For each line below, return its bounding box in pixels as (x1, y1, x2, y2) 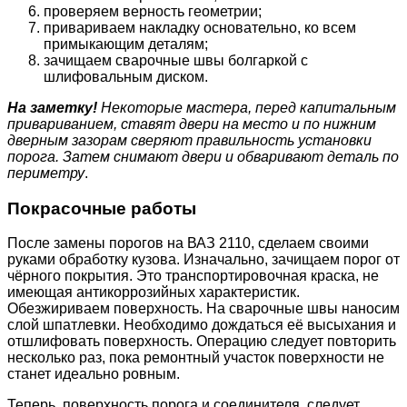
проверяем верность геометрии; (44, 4, 262, 19)
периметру (7, 165, 84, 181)
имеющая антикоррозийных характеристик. (7, 284, 300, 301)
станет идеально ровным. (7, 366, 180, 382)
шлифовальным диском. (44, 69, 208, 84)
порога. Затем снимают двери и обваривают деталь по (7, 149, 399, 164)
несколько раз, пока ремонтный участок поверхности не (7, 350, 384, 366)
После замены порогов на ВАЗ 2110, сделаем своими (7, 235, 369, 252)
